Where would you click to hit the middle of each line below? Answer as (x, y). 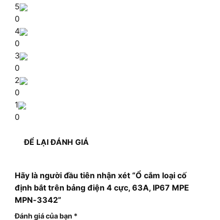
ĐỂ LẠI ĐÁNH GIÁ (57, 142)
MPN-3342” (38, 200)
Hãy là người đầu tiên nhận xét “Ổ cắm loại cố (101, 175)
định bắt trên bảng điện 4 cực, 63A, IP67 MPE (102, 187)
